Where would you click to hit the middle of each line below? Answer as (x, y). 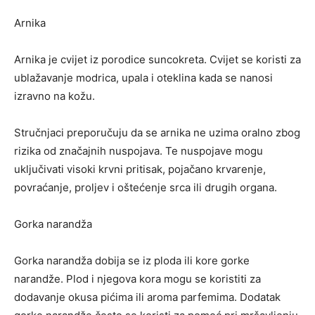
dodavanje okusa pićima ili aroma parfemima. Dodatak (147, 297)
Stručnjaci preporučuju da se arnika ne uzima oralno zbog (157, 132)
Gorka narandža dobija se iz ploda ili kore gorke (132, 260)
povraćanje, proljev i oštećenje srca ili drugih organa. (146, 187)
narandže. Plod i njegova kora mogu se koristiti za (137, 278)
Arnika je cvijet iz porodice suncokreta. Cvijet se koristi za (157, 59)
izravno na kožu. (54, 96)
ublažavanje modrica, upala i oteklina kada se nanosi (143, 77)
